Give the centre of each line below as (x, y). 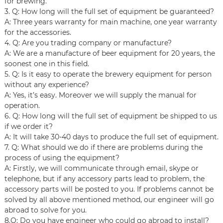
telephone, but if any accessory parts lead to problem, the (104, 179)
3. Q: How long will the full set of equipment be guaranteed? (109, 12)
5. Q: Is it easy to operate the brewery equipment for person (108, 74)
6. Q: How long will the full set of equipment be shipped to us (111, 116)
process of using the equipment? (62, 158)
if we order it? (28, 127)
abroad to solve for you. (45, 210)
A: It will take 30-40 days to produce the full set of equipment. (111, 137)
